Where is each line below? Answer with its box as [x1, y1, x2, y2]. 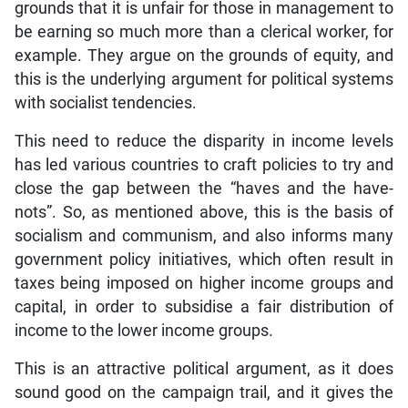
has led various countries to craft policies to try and [14, 156, 394, 175]
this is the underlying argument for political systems [14, 70, 394, 89]
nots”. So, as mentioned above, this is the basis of [14, 203, 394, 222]
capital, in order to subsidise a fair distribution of [14, 298, 394, 317]
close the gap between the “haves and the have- [14, 179, 394, 199]
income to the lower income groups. [14, 321, 273, 341]
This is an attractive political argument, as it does [14, 360, 394, 379]
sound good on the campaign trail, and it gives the [14, 383, 394, 403]
